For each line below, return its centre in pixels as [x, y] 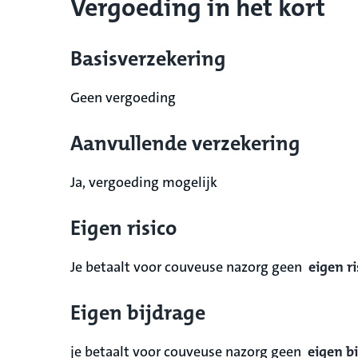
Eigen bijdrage [138, 312]
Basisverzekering [148, 58]
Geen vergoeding [123, 97]
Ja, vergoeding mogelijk [144, 182]
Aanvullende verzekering [185, 143]
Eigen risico [123, 228]
